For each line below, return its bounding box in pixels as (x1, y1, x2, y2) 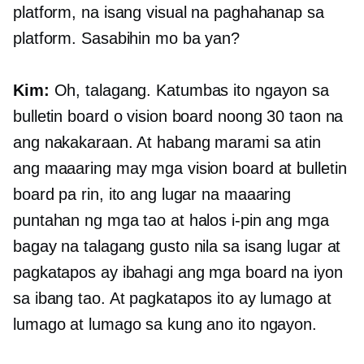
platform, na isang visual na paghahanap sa (13, 3, 324, 22)
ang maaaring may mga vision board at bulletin (13, 159, 347, 178)
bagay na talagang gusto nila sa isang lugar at (13, 237, 341, 256)
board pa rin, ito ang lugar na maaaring (13, 185, 292, 204)
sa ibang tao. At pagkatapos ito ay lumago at (13, 289, 331, 308)
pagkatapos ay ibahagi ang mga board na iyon (13, 263, 343, 282)
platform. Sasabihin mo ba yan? (13, 29, 240, 48)
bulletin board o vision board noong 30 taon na (13, 107, 344, 126)
